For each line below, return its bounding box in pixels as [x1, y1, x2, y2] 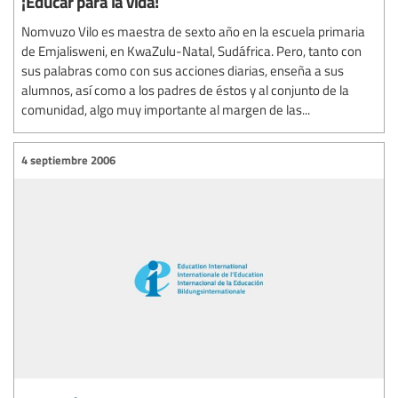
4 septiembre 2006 [21, 152, 115, 169]
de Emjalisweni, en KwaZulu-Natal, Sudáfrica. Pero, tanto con [21, 41, 362, 60]
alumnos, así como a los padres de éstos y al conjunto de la [21, 80, 349, 99]
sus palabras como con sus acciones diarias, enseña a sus [21, 60, 344, 79]
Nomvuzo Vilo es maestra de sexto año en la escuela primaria [21, 21, 365, 40]
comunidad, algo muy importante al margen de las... [21, 99, 310, 118]
